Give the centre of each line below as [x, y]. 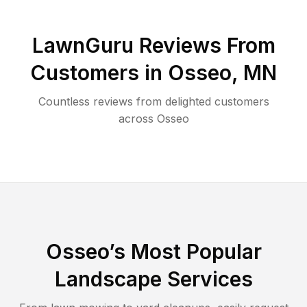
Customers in [99, 72]
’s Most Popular [185, 251]
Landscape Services [153, 279]
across [136, 118]
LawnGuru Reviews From [153, 45]
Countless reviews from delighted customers [153, 101]
